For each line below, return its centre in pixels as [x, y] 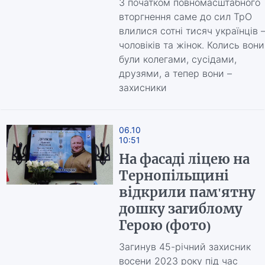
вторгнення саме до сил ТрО [185, 17]
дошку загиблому [180, 209]
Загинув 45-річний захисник [185, 247]
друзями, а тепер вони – [175, 73]
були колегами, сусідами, [177, 59]
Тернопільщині [174, 176]
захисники [143, 88]
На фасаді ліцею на [184, 159]
